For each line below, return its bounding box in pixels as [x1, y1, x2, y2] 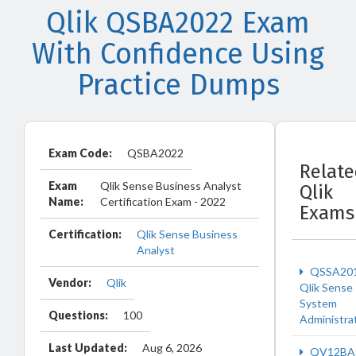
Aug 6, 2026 [142, 341, 202, 354]
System [300, 296, 337, 310]
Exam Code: [48, 146, 112, 160]
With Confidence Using [32, 37, 324, 72]
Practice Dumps [76, 68, 280, 103]
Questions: [48, 308, 108, 322]
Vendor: [48, 276, 91, 289]
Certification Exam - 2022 [100, 195, 226, 208]
